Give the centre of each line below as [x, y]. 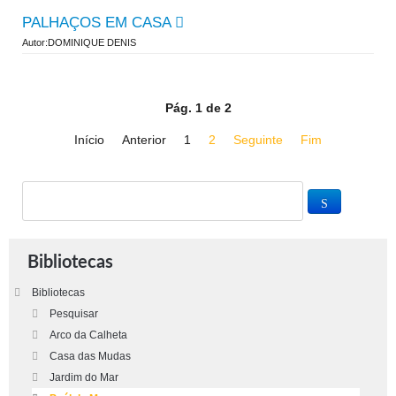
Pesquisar [74, 314]
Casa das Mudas [90, 356]
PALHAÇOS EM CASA [97, 23]
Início [89, 140]
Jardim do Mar [84, 377]
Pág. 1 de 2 [198, 108]
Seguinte [258, 140]
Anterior [144, 140]
